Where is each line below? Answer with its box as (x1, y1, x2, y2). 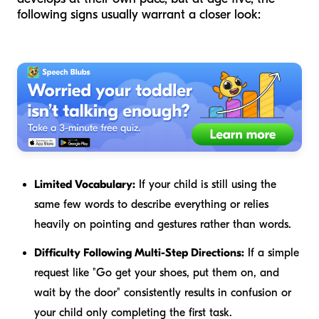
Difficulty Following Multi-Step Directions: (34, 246, 244, 259)
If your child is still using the (135, 177, 276, 191)
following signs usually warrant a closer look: (17, 6, 261, 22)
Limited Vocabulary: (34, 177, 135, 191)
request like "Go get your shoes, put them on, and (34, 266, 279, 279)
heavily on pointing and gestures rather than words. (34, 217, 291, 231)
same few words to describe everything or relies (34, 197, 268, 211)
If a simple (244, 246, 299, 259)
